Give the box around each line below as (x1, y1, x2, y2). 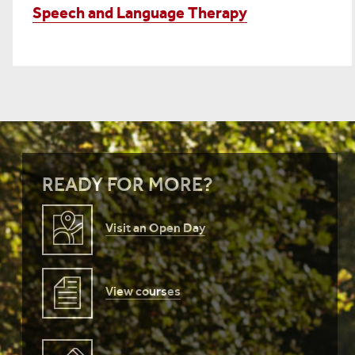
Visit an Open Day (105, 220, 205, 236)
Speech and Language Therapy (32, 3, 247, 23)
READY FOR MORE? (42, 173, 213, 197)
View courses (105, 284, 181, 300)
